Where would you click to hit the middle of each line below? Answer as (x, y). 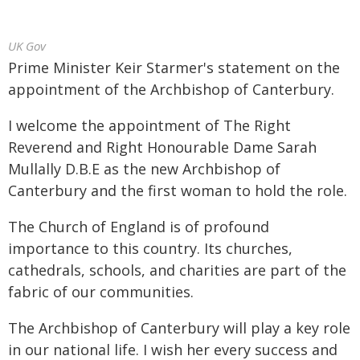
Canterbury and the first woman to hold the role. (178, 190)
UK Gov (27, 46)
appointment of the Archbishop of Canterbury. (171, 89)
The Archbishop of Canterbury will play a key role (179, 328)
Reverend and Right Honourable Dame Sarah (162, 147)
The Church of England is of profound (139, 227)
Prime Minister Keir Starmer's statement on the (174, 67)
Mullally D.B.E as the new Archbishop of (144, 169)
